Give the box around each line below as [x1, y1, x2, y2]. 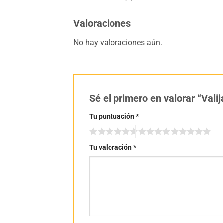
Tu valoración [89, 143, 133, 152]
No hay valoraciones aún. [73, 38, 162, 48]
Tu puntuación [89, 112, 136, 121]
